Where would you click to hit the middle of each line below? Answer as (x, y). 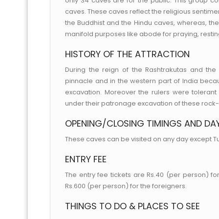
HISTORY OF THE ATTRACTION (127, 54)
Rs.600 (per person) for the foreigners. (126, 186)
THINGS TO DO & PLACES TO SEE (132, 206)
